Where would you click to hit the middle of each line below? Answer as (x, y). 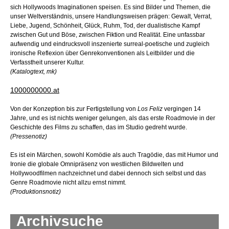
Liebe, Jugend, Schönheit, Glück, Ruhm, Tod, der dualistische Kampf (105, 26)
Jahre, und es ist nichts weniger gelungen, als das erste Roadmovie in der (113, 118)
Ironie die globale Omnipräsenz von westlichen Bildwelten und (97, 164)
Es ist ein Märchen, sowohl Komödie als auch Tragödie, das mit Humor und (114, 155)
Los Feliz (150, 109)
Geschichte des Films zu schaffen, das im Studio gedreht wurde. (99, 128)
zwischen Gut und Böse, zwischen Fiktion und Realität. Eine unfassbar (108, 35)
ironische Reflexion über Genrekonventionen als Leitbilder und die (102, 53)
